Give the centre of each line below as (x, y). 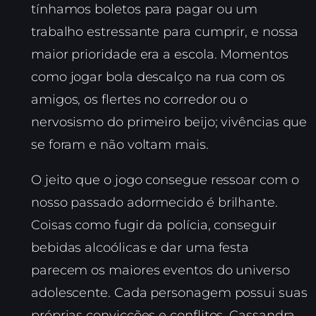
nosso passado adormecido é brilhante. (154, 203)
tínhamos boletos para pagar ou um (145, 10)
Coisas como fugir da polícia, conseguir (154, 225)
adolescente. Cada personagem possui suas (169, 293)
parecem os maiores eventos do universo (160, 271)
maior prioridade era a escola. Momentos (160, 55)
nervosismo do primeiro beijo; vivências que (169, 122)
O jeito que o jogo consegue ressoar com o (165, 180)
